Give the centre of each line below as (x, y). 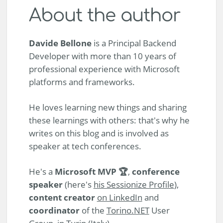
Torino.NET (128, 210)
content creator (62, 197)
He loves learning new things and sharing (108, 107)
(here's (78, 184)
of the (93, 210)
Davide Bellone (60, 43)
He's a (42, 171)
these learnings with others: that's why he (109, 120)
